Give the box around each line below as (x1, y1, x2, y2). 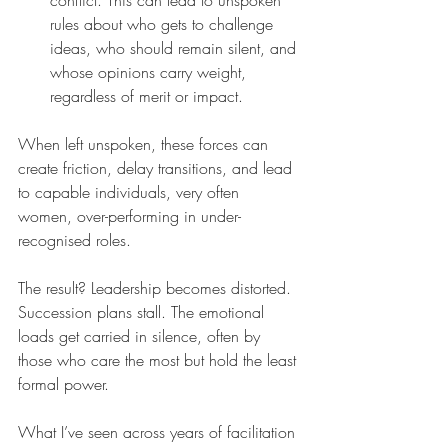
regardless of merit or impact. (50, 85, 243, 107)
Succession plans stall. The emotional (18, 301, 269, 323)
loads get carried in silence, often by (18, 325, 265, 347)
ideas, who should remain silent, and (50, 37, 301, 59)
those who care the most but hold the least (18, 349, 301, 371)
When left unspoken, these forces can (18, 133, 273, 155)
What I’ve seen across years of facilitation (18, 421, 300, 443)
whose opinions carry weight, (50, 61, 251, 83)
